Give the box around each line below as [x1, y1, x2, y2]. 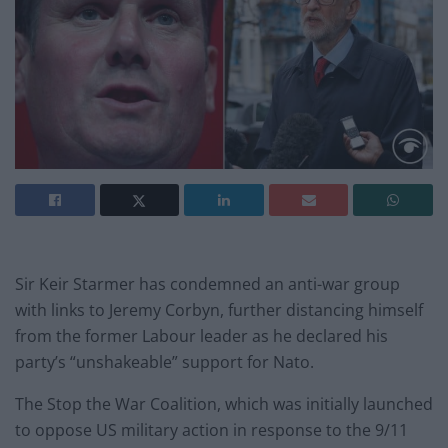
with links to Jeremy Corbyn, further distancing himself [15, 298, 423, 321]
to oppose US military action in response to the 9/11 [15, 418, 408, 441]
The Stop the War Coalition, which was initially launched [15, 392, 433, 415]
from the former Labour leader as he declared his [15, 324, 388, 347]
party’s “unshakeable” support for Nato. [15, 350, 314, 373]
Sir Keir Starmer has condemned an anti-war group [15, 272, 400, 295]
